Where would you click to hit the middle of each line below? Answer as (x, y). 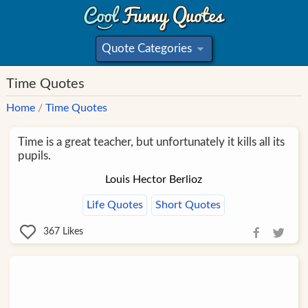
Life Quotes (115, 205)
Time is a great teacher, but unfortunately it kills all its (151, 142)
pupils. (34, 156)
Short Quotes (188, 205)
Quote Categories (147, 48)
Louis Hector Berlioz (154, 179)
